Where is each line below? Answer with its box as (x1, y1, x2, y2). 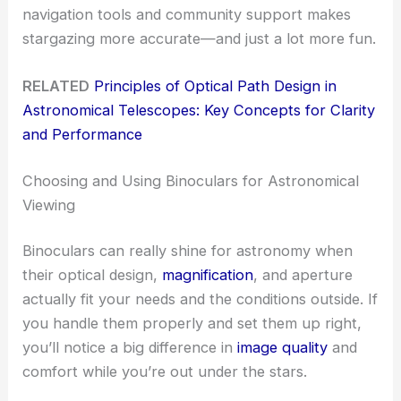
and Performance (22, 125, 143, 143)
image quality (237, 338, 328, 357)
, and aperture (253, 266, 354, 285)
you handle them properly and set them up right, (22, 314, 363, 333)
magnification (162, 266, 254, 285)
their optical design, (22, 266, 163, 285)
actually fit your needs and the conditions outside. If (22, 290, 379, 309)
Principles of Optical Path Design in (94, 77, 337, 95)
